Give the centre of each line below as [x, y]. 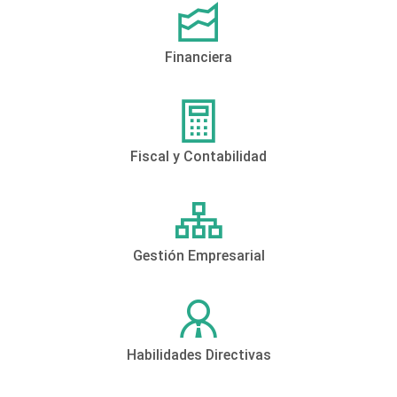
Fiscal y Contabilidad [198, 157]
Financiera [198, 58]
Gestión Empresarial [198, 256]
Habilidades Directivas [198, 355]
